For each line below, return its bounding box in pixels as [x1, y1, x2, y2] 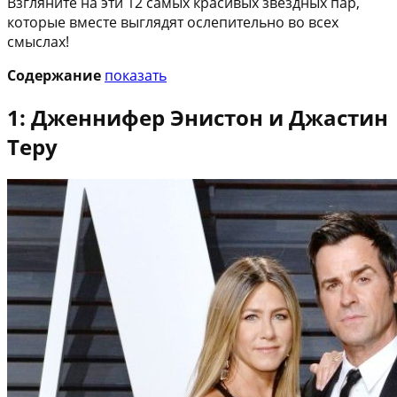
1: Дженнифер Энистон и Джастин [7, 102, 388, 132]
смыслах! [7, 31, 69, 51]
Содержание [7, 65, 101, 85]
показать [105, 65, 167, 85]
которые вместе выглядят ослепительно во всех [7, 12, 339, 32]
